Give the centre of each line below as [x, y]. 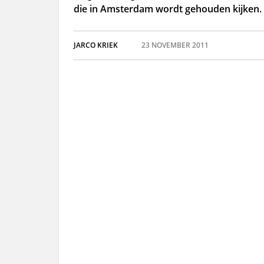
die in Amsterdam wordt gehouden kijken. [167, 9]
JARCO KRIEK [95, 45]
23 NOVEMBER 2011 [175, 45]
